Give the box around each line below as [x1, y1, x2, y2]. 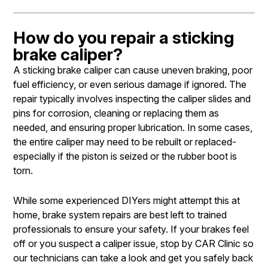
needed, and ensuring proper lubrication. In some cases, [13, 121, 252, 133]
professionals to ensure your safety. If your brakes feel [13, 223, 249, 235]
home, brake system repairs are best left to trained [13, 208, 227, 221]
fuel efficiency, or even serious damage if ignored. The [13, 78, 246, 90]
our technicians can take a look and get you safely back [13, 251, 253, 264]
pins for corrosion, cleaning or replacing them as [13, 106, 219, 119]
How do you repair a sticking [13, 27, 234, 48]
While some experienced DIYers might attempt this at [13, 194, 240, 206]
